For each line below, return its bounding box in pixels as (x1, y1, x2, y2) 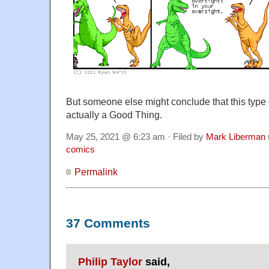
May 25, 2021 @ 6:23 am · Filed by (66, 132, 206, 142)
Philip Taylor (78, 255, 142, 268)
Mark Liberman (206, 132, 265, 142)
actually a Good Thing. (66, 109, 162, 121)
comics (66, 145, 95, 155)
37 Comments (66, 216, 150, 231)
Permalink (74, 166, 118, 178)
